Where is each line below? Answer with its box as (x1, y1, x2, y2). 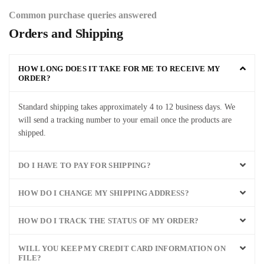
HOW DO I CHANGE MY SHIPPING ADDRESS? (18, 189, 189, 198)
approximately (97, 103, 147, 111)
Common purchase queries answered (9, 10, 157, 20)
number (84, 115, 111, 124)
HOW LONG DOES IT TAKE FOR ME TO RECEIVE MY (18, 64, 220, 73)
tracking (54, 115, 84, 124)
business (173, 103, 203, 111)
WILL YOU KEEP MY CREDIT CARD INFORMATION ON (18, 244, 226, 253)
